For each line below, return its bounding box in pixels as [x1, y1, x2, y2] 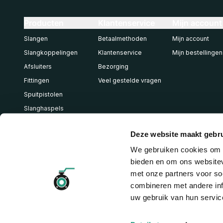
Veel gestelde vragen [98, 77, 161, 84]
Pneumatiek [24, 118, 59, 126]
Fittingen [24, 77, 49, 84]
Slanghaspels [24, 105, 64, 112]
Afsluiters [24, 63, 52, 70]
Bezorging [98, 63, 128, 70]
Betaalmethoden [98, 35, 147, 42]
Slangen [24, 35, 48, 42]
